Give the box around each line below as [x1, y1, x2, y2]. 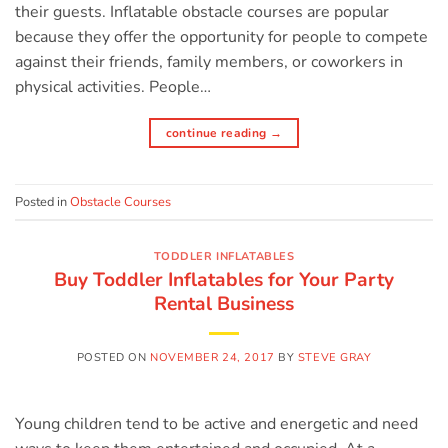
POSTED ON [76, 349, 151, 365]
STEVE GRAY [297, 349, 372, 365]
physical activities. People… [15, 76, 211, 99]
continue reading [165, 125, 270, 142]
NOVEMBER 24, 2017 [150, 349, 275, 365]
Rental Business [154, 290, 294, 317]
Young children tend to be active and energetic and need [15, 412, 418, 435]
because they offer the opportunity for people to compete [15, 26, 428, 49]
